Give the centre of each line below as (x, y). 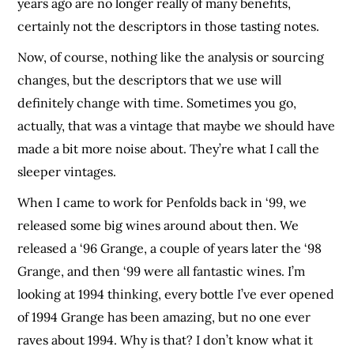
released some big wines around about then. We (158, 226)
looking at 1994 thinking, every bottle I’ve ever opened (176, 294)
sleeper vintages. (67, 172)
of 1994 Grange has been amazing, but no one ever (164, 317)
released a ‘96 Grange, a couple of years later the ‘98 (170, 249)
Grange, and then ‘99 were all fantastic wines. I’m (162, 271)
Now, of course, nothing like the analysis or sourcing (171, 57)
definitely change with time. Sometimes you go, (157, 103)
